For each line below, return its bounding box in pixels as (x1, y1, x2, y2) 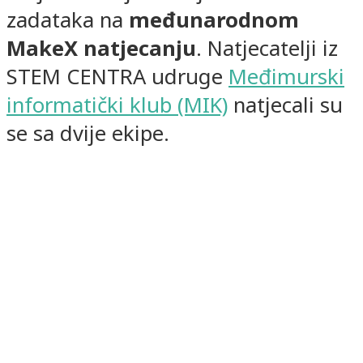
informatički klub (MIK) (6, 90, 228, 119)
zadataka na (6, 5, 129, 34)
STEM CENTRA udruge (6, 62, 228, 91)
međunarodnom (129, 5, 299, 34)
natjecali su (228, 90, 343, 119)
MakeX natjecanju (6, 33, 196, 62)
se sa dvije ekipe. (6, 118, 169, 147)
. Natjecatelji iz (196, 33, 338, 62)
